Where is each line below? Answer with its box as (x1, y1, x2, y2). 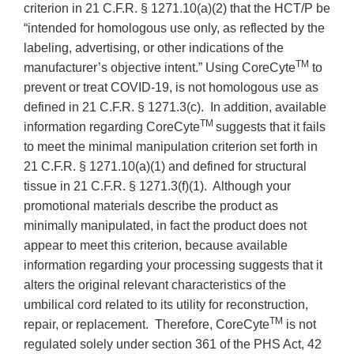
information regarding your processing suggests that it (24, 258, 322, 272)
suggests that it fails (216, 119, 326, 134)
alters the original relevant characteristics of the (24, 277, 286, 292)
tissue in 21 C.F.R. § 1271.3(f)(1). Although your (24, 179, 291, 193)
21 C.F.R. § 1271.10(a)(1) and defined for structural (24, 159, 307, 173)
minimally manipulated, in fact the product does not (24, 218, 307, 232)
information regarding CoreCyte (24, 119, 200, 134)
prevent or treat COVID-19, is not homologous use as (24, 80, 318, 94)
